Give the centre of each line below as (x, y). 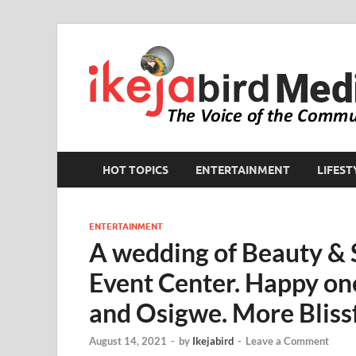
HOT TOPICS (135, 170)
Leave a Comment (287, 341)
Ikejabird (213, 341)
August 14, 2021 (128, 341)
